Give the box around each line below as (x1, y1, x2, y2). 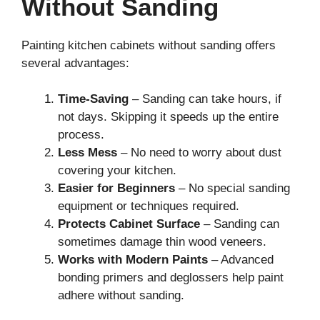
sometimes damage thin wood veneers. (58, 235, 266, 249)
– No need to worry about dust (117, 146, 281, 160)
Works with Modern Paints (58, 253, 208, 267)
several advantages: (21, 56, 129, 70)
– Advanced (208, 253, 274, 267)
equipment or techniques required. (58, 199, 239, 214)
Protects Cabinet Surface (58, 217, 200, 231)
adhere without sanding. (58, 289, 184, 303)
